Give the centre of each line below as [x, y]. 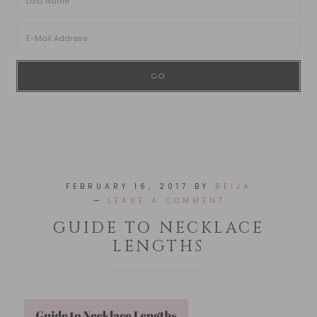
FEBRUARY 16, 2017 [127, 187]
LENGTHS [158, 247]
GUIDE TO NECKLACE [158, 229]
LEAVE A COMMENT [166, 201]
